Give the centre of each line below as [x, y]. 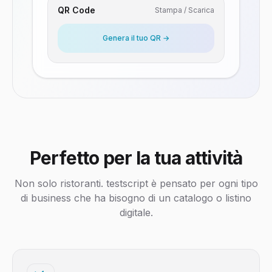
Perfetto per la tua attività [136, 158]
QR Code [76, 10]
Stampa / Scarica [185, 10]
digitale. [136, 212]
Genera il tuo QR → [136, 38]
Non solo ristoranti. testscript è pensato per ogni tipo [136, 183]
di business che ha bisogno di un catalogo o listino [136, 198]
